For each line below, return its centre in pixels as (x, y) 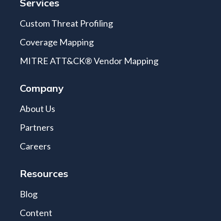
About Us (37, 108)
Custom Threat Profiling (66, 23)
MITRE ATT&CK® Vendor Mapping (89, 60)
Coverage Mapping (57, 42)
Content (36, 212)
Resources (44, 173)
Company (42, 88)
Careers (35, 146)
